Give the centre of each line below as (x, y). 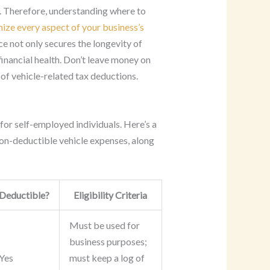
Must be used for (104, 225)
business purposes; (108, 242)
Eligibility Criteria (111, 195)
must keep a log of (107, 258)
